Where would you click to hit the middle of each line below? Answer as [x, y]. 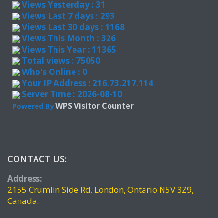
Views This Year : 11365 [68, 49]
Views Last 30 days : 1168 [72, 27]
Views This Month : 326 [68, 38]
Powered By [34, 106]
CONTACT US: [37, 158]
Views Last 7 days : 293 [67, 16]
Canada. [23, 200]
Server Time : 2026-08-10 [71, 94]
